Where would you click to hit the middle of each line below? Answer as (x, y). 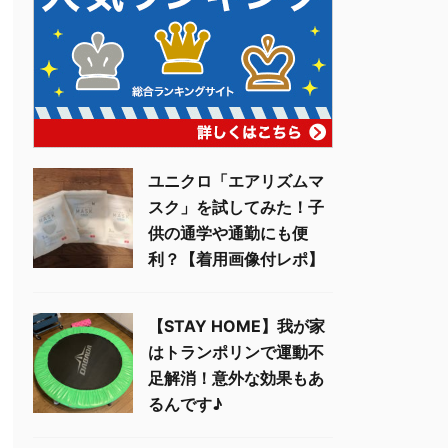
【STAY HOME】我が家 (236, 326)
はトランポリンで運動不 (236, 352)
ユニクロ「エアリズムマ (236, 181)
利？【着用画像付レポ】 (236, 259)
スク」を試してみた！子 (236, 207)
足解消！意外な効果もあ (236, 378)
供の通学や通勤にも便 (228, 233)
